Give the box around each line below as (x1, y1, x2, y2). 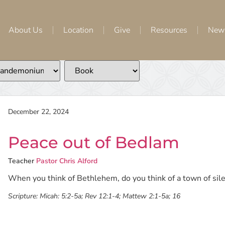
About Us (9, 24, 43, 36)
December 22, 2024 (8, 107, 69, 117)
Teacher (8, 156, 35, 166)
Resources (151, 24, 187, 36)
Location (63, 24, 93, 36)
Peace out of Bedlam (8, 133, 180, 152)
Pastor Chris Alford (36, 156, 98, 166)
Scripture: (8, 191, 38, 201)
